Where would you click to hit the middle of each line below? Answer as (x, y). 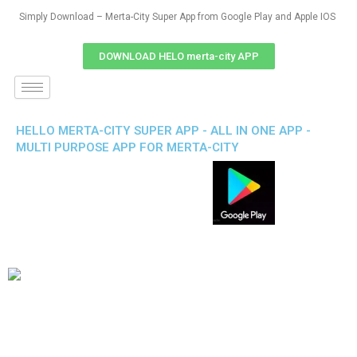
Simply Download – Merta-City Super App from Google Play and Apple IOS (178, 17)
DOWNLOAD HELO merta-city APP (178, 56)
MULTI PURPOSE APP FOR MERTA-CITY (127, 147)
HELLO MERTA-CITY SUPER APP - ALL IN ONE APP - (163, 131)
